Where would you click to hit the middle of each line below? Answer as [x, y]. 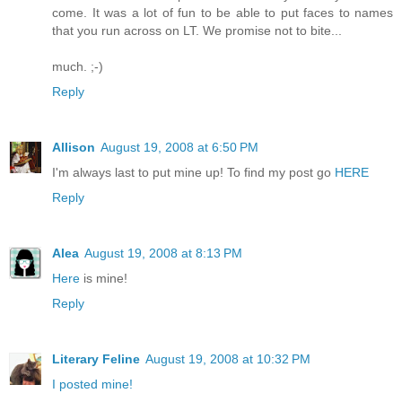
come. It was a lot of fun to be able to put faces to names [223, 13]
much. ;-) [78, 66]
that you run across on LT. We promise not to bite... [197, 31]
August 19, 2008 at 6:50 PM [179, 147]
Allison [74, 147]
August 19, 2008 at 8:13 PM [163, 253]
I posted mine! [92, 384]
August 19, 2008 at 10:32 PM [228, 358]
